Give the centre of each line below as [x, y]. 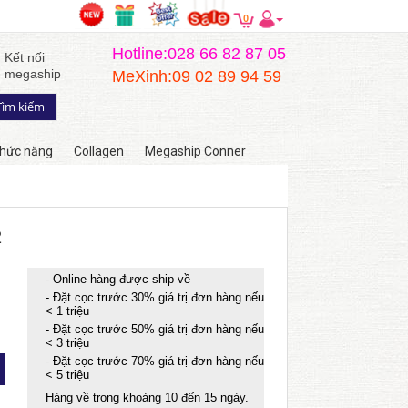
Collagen [99, 151]
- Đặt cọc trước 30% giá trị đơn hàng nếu [155, 297]
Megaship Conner [195, 151]
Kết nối [25, 57]
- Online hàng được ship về [118, 279]
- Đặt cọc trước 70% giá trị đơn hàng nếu [155, 361]
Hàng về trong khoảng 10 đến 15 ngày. [147, 398]
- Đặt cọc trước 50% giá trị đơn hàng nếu [155, 329]
